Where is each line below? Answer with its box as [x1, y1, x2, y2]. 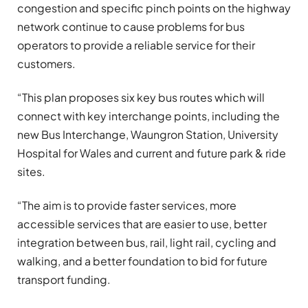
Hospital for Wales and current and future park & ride [17, 145, 286, 160]
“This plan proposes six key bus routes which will [17, 89, 265, 104]
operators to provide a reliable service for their [17, 37, 255, 52]
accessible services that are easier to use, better [17, 217, 267, 232]
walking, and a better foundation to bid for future [17, 254, 267, 269]
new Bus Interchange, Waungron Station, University [17, 126, 278, 142]
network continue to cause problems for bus [17, 19, 245, 34]
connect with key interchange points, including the [17, 108, 280, 123]
